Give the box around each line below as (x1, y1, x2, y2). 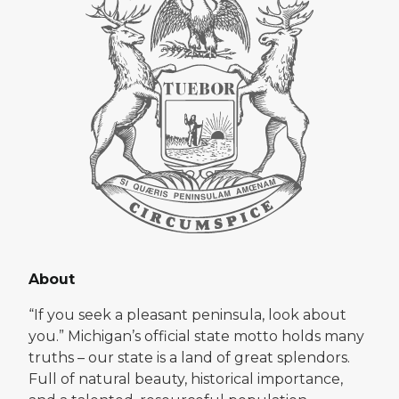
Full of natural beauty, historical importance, (28, 370, 343, 387)
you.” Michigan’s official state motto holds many (28, 327, 364, 345)
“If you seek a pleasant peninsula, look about (28, 305, 346, 323)
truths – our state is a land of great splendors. (28, 348, 350, 366)
